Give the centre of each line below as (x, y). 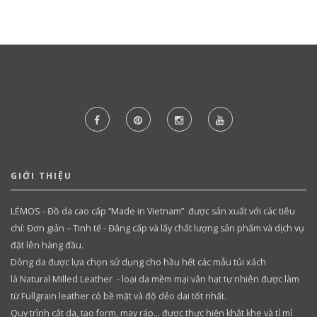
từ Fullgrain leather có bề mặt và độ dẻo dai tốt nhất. (119, 296)
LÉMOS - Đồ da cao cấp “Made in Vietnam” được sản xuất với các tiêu (153, 211)
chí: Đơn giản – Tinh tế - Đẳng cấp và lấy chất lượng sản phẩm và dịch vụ (157, 228)
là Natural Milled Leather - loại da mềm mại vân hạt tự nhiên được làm (155, 279)
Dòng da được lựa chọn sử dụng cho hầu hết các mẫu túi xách (138, 262)
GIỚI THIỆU (41, 175)
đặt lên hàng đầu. (47, 245)
